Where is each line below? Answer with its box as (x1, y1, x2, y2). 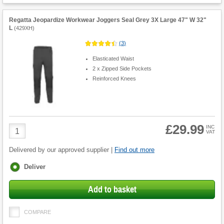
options (9, 171, 33, 179)
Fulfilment (9, 162, 41, 170)
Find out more (114, 146, 154, 154)
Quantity (8, 132, 38, 141)
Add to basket (87, 184, 136, 195)
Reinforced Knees (92, 75, 136, 81)
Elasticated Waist (92, 55, 134, 61)
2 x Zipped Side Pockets (92, 65, 151, 71)
